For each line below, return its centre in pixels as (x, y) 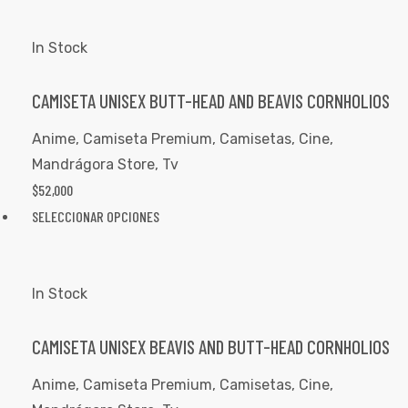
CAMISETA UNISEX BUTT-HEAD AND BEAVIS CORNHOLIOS (211, 101)
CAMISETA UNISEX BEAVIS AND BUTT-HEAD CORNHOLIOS (211, 347)
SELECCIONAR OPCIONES (96, 216)
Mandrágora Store (93, 164)
